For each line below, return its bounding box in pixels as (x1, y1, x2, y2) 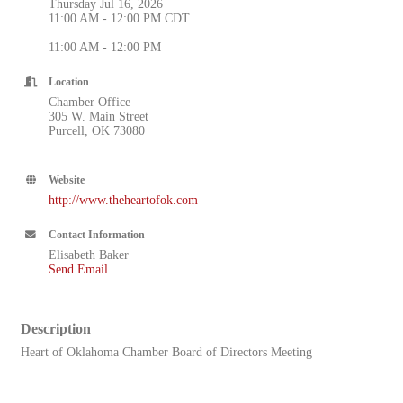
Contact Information (49, 229, 145, 241)
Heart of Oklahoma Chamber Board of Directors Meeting (21, 345, 312, 359)
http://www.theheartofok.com (49, 193, 198, 207)
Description (21, 320, 91, 337)
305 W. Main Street (49, 110, 148, 123)
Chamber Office (49, 95, 130, 109)
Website (49, 175, 85, 186)
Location (49, 76, 89, 88)
